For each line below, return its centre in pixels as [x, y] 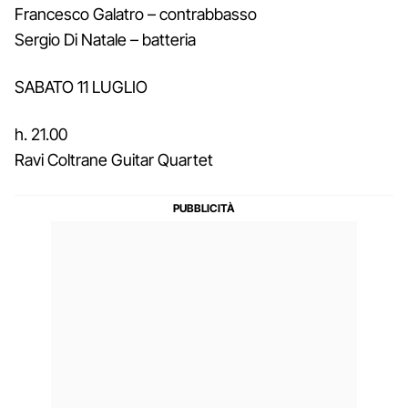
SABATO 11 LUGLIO [81, 87]
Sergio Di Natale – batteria [105, 39]
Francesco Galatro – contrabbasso [136, 14]
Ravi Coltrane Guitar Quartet [114, 159]
